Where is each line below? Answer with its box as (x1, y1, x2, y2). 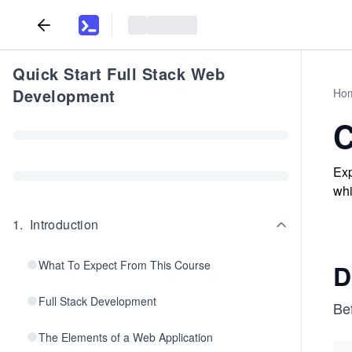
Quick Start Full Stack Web (13, 62, 225, 85)
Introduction (29, 215, 99, 233)
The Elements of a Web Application (38, 329, 213, 345)
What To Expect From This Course (38, 257, 211, 273)
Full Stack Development (38, 293, 156, 309)
